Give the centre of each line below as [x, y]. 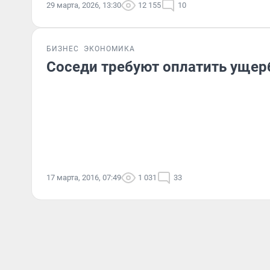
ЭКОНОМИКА [109, 49]
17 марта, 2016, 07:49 [84, 177]
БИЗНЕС [63, 49]
